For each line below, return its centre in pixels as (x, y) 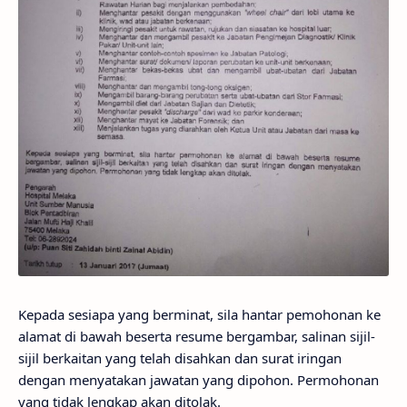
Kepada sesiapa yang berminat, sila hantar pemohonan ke (199, 315)
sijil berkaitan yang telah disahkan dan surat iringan (180, 358)
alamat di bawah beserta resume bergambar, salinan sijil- (197, 337)
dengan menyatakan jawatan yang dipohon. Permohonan (199, 380)
